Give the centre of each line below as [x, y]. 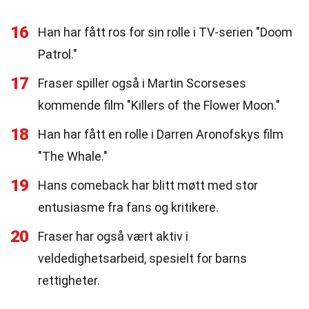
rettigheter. [69, 280]
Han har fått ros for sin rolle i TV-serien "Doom [165, 32]
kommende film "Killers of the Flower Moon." [159, 105]
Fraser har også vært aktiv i [113, 236]
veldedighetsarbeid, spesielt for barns [142, 258]
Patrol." [58, 54]
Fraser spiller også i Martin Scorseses [142, 83]
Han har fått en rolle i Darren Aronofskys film [161, 134]
